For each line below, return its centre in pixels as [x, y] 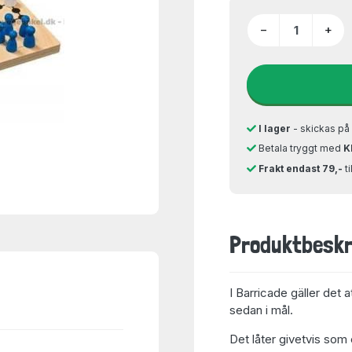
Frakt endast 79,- [301, 168]
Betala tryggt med [300, 148]
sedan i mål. [261, 310]
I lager [275, 128]
